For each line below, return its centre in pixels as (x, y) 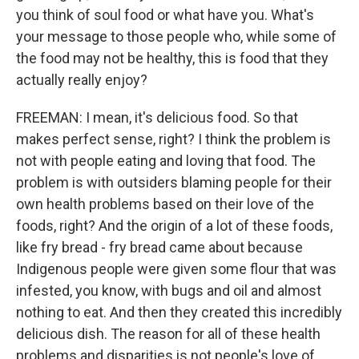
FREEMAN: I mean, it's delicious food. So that (157, 117)
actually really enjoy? (82, 80)
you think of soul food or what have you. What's (165, 15)
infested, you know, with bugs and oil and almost (169, 290)
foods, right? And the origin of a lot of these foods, (174, 226)
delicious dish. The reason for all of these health (168, 334)
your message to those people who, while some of (176, 36)
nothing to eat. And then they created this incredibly (179, 312)
